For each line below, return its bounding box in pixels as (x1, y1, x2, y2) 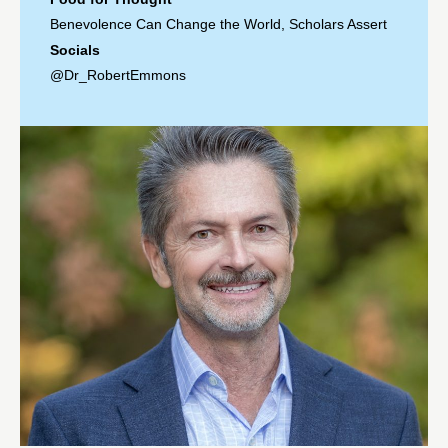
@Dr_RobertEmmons (50, 66, 186, 83)
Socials (50, 41, 100, 58)
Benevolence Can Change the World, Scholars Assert (50, 15, 387, 32)
